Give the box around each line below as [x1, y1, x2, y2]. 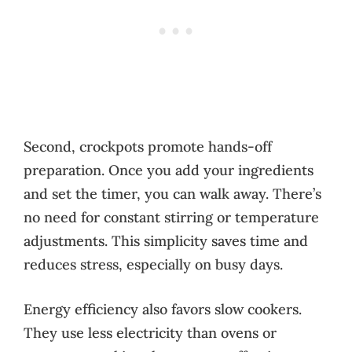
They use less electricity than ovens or [24, 323, 277, 342]
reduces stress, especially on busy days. [24, 255, 283, 273]
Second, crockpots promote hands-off [24, 137, 272, 156]
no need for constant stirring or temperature [24, 207, 319, 226]
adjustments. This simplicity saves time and [24, 231, 308, 250]
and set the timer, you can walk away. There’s [24, 184, 321, 203]
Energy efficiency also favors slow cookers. [24, 299, 302, 318]
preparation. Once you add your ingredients [24, 160, 313, 179]
